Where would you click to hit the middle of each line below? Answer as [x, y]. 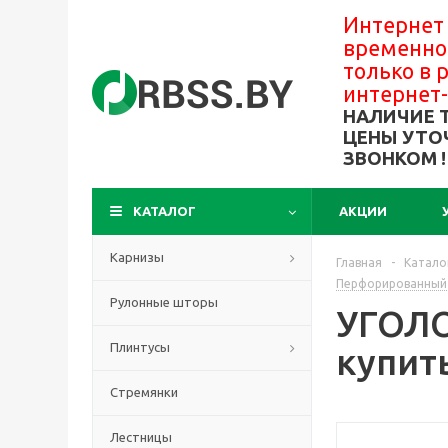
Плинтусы [140, 347]
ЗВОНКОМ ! [394, 158]
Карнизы [137, 257]
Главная [359, 262]
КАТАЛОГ [164, 211]
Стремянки [144, 392]
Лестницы [141, 437]
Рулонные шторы [164, 302]
